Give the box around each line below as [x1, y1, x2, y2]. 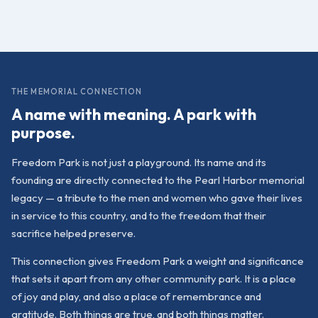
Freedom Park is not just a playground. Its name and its [11, 155, 266, 169]
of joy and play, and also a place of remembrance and [11, 290, 261, 303]
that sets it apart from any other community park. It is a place [11, 272, 296, 285]
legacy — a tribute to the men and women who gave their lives [11, 191, 302, 204]
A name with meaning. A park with [11, 104, 256, 124]
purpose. [11, 123, 75, 143]
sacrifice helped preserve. [11, 226, 136, 240]
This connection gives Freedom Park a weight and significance [11, 254, 304, 268]
